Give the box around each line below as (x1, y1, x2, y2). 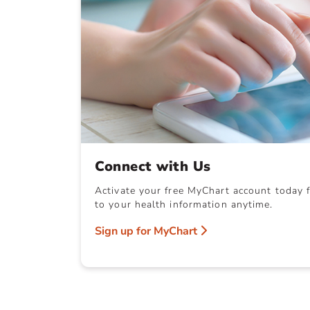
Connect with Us (95, 156, 211, 176)
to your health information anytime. (95, 197, 273, 211)
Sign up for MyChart (95, 223, 200, 239)
